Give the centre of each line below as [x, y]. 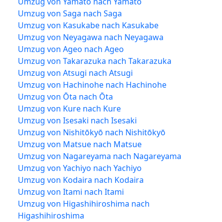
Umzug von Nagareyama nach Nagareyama [100, 156]
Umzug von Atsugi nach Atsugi [75, 73]
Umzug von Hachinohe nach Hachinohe [92, 84]
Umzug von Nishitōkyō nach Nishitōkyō [92, 132]
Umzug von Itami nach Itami [71, 192]
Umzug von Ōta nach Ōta [65, 96]
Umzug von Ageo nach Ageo [71, 49]
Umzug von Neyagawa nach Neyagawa [91, 37]
